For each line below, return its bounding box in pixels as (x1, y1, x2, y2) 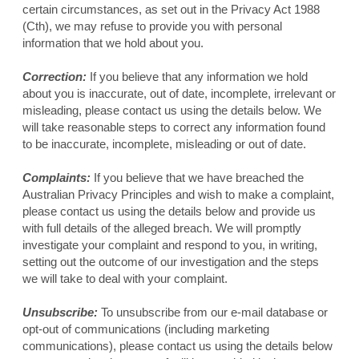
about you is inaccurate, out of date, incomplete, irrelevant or (22, 87, 336, 101)
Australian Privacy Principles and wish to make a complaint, (22, 188, 334, 202)
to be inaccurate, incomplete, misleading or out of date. (22, 137, 306, 151)
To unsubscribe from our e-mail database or (97, 305, 328, 320)
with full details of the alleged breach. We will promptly (22, 221, 301, 236)
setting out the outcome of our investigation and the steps (22, 255, 319, 269)
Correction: (22, 70, 87, 84)
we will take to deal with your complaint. (22, 272, 228, 286)
